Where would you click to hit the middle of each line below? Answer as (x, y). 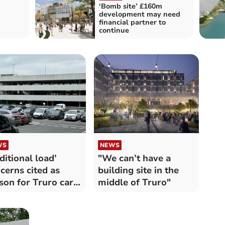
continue (114, 31)
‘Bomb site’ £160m (130, 7)
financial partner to (132, 23)
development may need (139, 15)
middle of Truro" (134, 183)
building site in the (138, 171)
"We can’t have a (134, 158)
